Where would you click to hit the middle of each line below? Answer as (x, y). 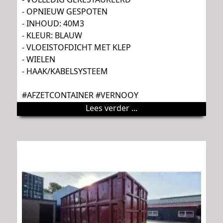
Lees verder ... (111, 108)
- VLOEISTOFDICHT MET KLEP (76, 48)
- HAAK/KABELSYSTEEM (65, 71)
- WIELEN (39, 59)
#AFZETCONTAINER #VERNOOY (80, 95)
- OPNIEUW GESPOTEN (65, 12)
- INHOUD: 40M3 (53, 24)
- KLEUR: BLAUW (52, 36)
